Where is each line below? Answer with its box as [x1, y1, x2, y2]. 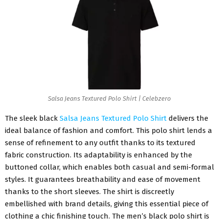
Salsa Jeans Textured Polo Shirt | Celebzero [48, 94, 171, 102]
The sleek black [5, 114, 60, 123]
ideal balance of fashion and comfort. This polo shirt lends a [5, 126, 212, 135]
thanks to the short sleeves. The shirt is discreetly [5, 187, 174, 197]
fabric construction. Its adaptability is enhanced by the [5, 151, 192, 160]
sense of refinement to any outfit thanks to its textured [5, 138, 196, 148]
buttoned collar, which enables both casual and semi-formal [5, 163, 214, 172]
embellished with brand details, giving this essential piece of [5, 199, 208, 209]
